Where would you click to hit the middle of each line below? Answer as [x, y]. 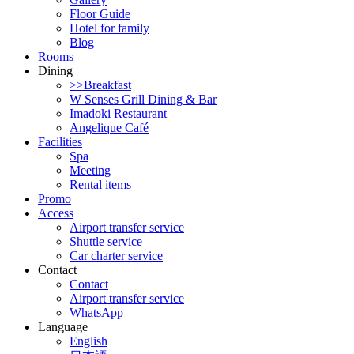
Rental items [100, 185]
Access [56, 213]
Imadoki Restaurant [118, 113]
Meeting [90, 170]
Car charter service [116, 256]
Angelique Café [109, 128]
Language [63, 327]
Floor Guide [100, 14]
